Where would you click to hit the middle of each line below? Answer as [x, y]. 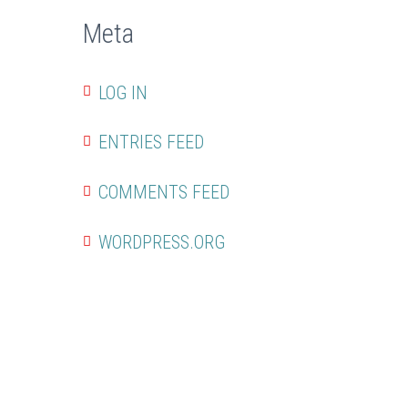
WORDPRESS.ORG [162, 242]
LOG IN [123, 92]
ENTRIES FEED [151, 143]
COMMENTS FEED [164, 193]
